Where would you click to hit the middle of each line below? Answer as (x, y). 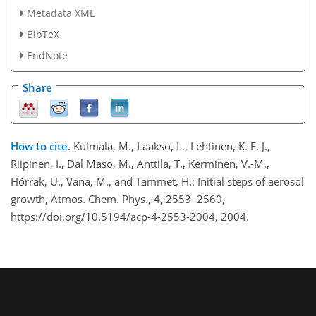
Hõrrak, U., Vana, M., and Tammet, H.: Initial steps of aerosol (157, 182)
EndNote (47, 55)
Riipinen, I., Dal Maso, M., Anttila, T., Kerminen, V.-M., (140, 164)
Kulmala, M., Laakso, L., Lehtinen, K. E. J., (172, 146)
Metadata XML (60, 13)
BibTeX (43, 34)
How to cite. (42, 146)
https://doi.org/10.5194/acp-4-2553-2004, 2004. (130, 217)
